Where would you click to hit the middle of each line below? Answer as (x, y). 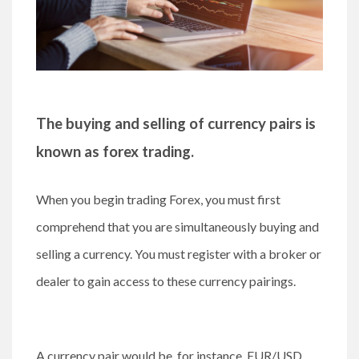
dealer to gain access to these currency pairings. (167, 281)
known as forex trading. (115, 152)
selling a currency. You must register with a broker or (179, 254)
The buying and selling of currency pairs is (176, 124)
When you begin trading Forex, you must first (158, 200)
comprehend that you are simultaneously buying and (177, 227)
